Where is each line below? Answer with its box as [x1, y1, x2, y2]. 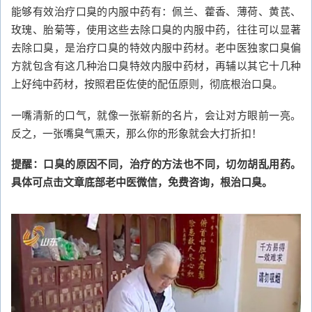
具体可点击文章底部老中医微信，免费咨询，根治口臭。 [11, 174, 272, 190]
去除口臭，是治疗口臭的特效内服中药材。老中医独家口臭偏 [11, 40, 301, 55]
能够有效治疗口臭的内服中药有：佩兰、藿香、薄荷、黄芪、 [11, 3, 301, 19]
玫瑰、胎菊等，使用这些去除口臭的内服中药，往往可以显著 [11, 22, 301, 37]
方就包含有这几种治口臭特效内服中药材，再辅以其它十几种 [11, 58, 301, 73]
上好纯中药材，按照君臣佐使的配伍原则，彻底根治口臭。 [11, 76, 283, 91]
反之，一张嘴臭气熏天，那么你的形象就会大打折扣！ [11, 125, 262, 140]
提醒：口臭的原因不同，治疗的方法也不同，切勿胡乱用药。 [11, 156, 301, 172]
